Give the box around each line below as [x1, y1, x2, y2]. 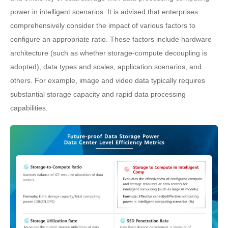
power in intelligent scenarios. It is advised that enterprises [10, 8, 198, 16]
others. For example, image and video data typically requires [10, 76, 205, 85]
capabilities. [10, 104, 48, 112]
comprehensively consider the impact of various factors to [10, 21, 195, 30]
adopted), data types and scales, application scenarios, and [10, 63, 202, 71]
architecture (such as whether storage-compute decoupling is [10, 49, 207, 58]
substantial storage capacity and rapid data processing [10, 90, 186, 99]
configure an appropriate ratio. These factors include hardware [10, 35, 212, 44]
